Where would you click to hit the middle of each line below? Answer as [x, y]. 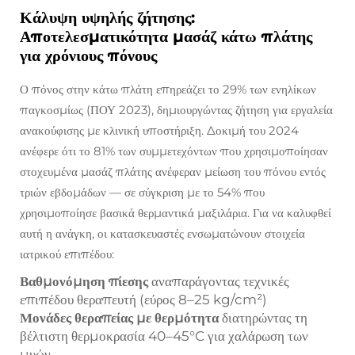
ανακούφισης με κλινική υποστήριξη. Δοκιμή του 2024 [159, 130]
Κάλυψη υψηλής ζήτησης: [107, 17]
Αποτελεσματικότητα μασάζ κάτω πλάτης [166, 36]
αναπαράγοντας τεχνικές [220, 281]
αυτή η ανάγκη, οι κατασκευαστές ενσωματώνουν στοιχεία [162, 233]
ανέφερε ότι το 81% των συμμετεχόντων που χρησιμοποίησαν [174, 151]
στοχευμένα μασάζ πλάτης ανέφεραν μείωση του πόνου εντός [173, 172]
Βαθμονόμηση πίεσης [86, 281]
